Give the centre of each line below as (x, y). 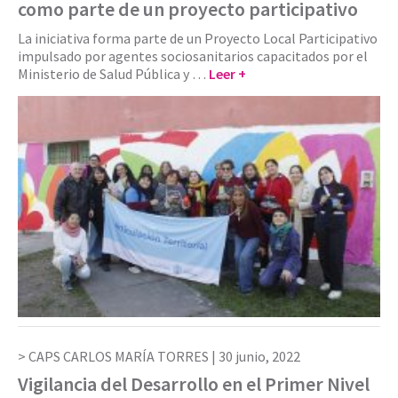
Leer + (227, 73)
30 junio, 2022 (259, 357)
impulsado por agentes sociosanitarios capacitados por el (193, 56)
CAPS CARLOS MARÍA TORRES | (123, 357)
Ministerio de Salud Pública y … (113, 73)
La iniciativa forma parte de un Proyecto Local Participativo (198, 38)
